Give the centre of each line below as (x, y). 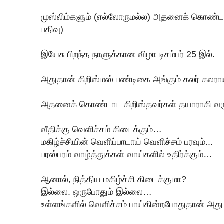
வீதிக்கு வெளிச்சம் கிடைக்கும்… (101, 129)
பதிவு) (52, 29)
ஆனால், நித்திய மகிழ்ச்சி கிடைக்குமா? (114, 179)
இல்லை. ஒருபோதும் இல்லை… (98, 192)
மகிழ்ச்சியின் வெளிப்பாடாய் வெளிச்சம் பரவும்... (127, 142)
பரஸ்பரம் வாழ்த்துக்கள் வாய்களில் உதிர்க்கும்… (127, 154)
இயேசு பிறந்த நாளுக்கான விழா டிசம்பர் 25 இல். (128, 54)
